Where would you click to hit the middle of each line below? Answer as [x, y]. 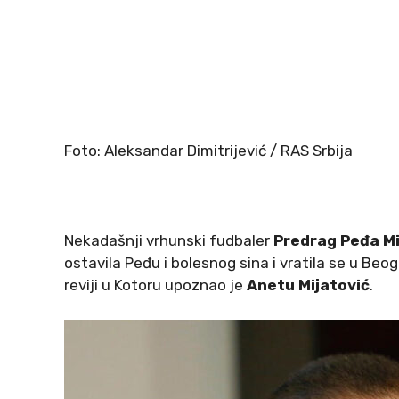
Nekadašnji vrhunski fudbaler [169, 241]
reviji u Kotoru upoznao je [155, 285]
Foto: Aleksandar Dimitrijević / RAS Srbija [208, 151]
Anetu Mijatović [308, 285]
